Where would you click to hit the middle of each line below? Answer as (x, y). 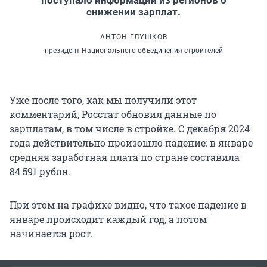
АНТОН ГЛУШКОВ (133, 37)
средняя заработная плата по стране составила (125, 157)
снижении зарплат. (133, 12)
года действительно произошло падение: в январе (131, 142)
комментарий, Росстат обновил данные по (113, 114)
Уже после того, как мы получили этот (103, 100)
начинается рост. (51, 233)
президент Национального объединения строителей (133, 50)
